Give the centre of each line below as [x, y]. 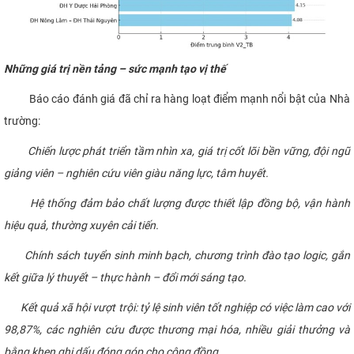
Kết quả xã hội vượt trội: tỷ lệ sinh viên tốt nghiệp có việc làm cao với [185, 308]
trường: [22, 121]
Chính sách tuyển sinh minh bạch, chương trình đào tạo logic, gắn [177, 256]
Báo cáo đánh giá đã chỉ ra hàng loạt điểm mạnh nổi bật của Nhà [177, 99]
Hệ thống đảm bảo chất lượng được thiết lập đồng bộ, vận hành [177, 203]
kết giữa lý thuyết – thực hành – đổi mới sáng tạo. [125, 278]
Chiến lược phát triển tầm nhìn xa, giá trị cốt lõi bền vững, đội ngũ [188, 151]
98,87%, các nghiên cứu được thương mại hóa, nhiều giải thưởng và [177, 330]
